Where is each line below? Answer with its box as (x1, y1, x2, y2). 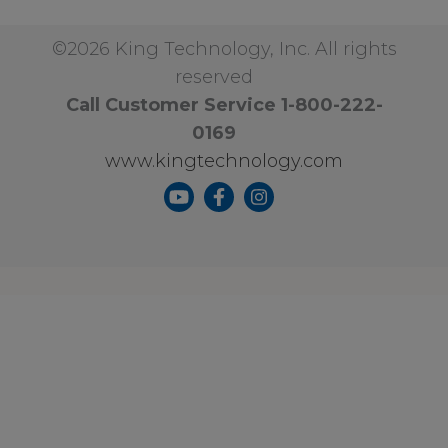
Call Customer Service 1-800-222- (65, 93, 383, 116)
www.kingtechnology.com (105, 149, 343, 172)
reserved (175, 65, 263, 88)
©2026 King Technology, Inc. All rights (51, 37, 397, 60)
